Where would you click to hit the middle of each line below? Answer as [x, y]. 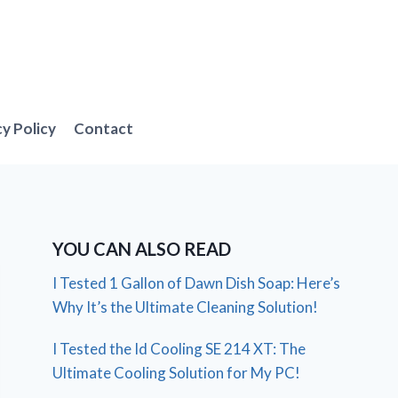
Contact [104, 129]
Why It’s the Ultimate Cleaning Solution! [186, 306]
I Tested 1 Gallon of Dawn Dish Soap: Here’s [197, 283]
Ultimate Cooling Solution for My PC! [177, 372]
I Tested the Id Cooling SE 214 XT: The [179, 348]
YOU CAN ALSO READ [142, 248]
